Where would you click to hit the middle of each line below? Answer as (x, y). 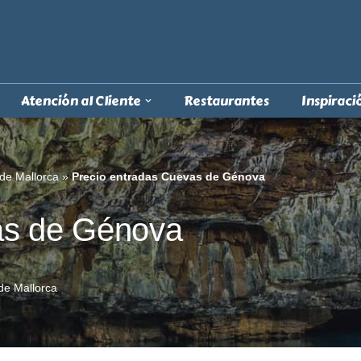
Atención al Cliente (81, 101)
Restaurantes (226, 101)
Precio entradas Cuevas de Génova (168, 176)
